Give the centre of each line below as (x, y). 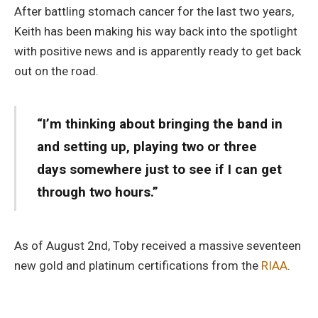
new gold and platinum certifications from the (138, 265)
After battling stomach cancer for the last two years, (154, 12)
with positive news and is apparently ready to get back (158, 51)
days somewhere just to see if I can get (159, 169)
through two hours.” (97, 192)
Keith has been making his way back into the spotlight (156, 32)
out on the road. (56, 71)
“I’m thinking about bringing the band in (159, 124)
